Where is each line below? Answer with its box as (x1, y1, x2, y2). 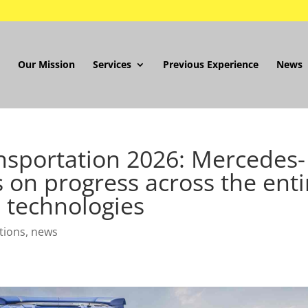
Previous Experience (162, 58, 258, 71)
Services (92, 58, 131, 71)
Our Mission (17, 58, 75, 71)
